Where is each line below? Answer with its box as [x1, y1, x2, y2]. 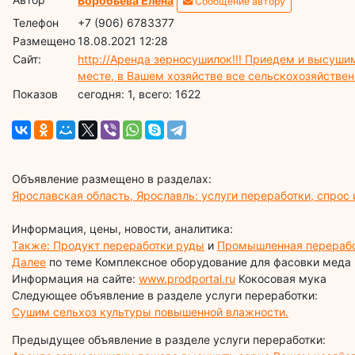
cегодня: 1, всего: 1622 [78, 86, 201, 101]
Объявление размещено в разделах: [12, 171, 212, 185]
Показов [13, 86, 59, 101]
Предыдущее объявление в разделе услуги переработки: [12, 332, 326, 346]
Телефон [13, 15, 59, 29]
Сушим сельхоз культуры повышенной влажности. [12, 304, 288, 319]
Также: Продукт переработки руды [12, 238, 204, 252]
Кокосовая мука [235, 271, 326, 285]
